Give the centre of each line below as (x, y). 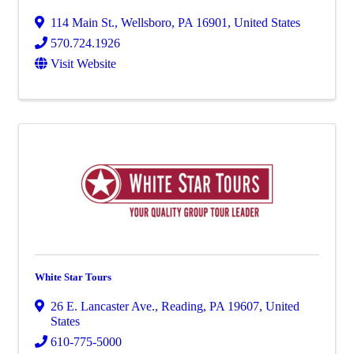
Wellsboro (146, 23)
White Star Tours (73, 277)
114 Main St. (83, 23)
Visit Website (83, 64)
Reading (182, 306)
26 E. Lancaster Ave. (103, 306)
